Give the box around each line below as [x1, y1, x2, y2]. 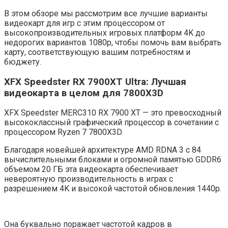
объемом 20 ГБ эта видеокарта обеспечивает [4, 164, 178, 175]
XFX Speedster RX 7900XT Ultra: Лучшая [4, 76, 186, 88]
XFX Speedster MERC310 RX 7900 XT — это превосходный [4, 108, 221, 118]
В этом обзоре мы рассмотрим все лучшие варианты [4, 9, 208, 18]
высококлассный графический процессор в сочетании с [4, 118, 219, 128]
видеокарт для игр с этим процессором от [4, 18, 165, 28]
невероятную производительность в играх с [4, 174, 173, 184]
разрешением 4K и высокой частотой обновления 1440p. [4, 184, 221, 194]
